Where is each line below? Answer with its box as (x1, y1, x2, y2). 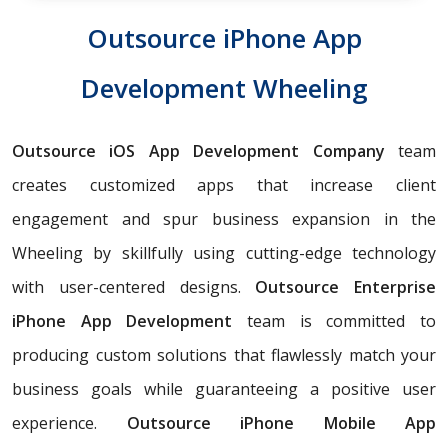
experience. (12, 411, 127, 434)
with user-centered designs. (12, 275, 256, 298)
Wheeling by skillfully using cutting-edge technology (12, 241, 436, 264)
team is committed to (232, 309, 437, 332)
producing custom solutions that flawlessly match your (12, 343, 436, 366)
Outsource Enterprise (255, 275, 436, 298)
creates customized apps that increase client (12, 173, 436, 196)
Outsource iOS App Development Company (12, 139, 385, 162)
